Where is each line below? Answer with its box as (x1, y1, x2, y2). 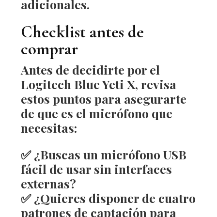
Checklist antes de (20, 22, 144, 42)
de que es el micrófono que (20, 105, 172, 121)
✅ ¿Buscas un (20, 146, 101, 162)
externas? (20, 175, 76, 191)
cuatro (158, 190, 196, 206)
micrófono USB (100, 146, 186, 162)
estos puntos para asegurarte (20, 91, 186, 107)
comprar (20, 39, 78, 59)
